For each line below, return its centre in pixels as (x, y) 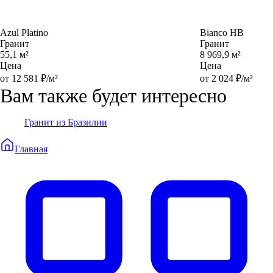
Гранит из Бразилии (66, 122)
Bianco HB (222, 32)
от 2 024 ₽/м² (226, 78)
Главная (31, 149)
